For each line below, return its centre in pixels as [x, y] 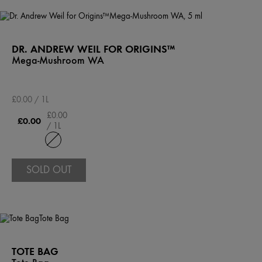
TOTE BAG [35, 251]
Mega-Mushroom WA [58, 61]
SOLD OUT [49, 170]
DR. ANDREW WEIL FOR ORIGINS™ [93, 49]
